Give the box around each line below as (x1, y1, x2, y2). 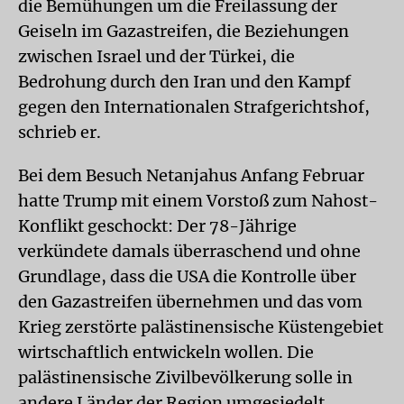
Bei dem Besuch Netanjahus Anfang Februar (18, 165, 364, 186)
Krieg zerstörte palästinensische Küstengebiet (18, 317, 383, 337)
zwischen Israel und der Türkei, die (18, 46, 295, 67)
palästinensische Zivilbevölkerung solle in (18, 367, 353, 388)
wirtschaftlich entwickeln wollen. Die (18, 342, 314, 363)
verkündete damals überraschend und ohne (18, 241, 361, 262)
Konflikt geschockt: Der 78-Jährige (18, 216, 297, 236)
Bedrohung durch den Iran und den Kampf (18, 71, 351, 92)
